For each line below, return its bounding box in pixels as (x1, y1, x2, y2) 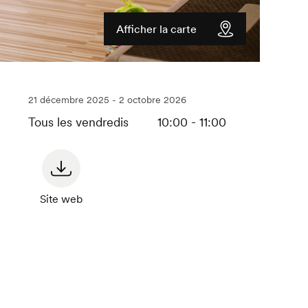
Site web (39, 192, 82, 206)
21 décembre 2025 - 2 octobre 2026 (27, 93, 186, 107)
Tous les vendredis (27, 114, 129, 131)
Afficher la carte (116, 22, 197, 36)
